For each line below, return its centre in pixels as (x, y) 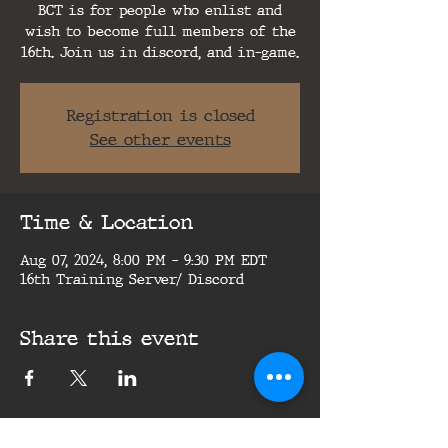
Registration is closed (160, 115)
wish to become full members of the (160, 31)
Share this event (109, 338)
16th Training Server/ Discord (132, 279)
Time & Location (106, 222)
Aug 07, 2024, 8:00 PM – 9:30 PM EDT (143, 260)
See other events (160, 139)
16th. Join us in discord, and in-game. (160, 52)
